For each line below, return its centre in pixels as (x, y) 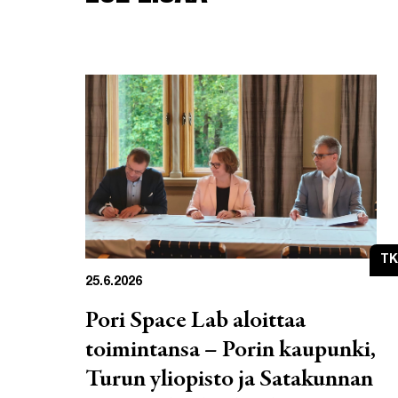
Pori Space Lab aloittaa (195, 321)
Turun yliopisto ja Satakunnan (229, 380)
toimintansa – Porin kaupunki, (231, 350)
